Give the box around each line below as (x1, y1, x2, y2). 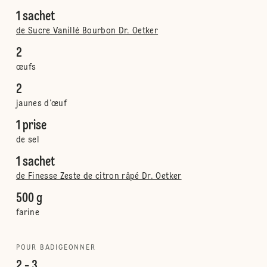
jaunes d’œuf (15, 100, 67, 108)
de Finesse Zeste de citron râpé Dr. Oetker (15, 172, 182, 181)
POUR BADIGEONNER (15, 244, 96, 252)
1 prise (15, 119, 46, 132)
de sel (15, 136, 39, 144)
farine (15, 209, 39, 217)
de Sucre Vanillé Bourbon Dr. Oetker (15, 27, 159, 35)
